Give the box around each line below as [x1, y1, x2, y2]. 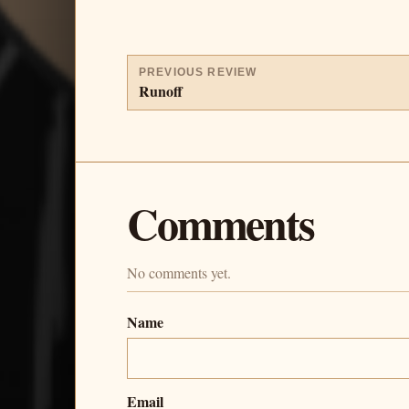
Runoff [139, 79, 183, 101]
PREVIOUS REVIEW [139, 66, 257, 78]
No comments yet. [127, 262, 231, 282]
